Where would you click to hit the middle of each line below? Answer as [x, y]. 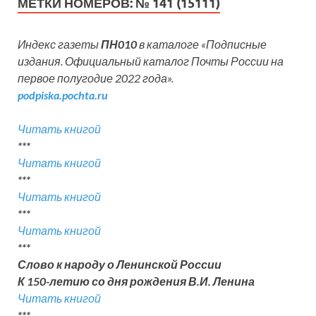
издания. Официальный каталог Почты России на [151, 61]
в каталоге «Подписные [203, 44]
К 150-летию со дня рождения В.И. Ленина [137, 281]
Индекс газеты [59, 44]
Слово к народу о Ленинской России [121, 265]
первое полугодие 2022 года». [96, 78]
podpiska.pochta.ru [63, 95]
